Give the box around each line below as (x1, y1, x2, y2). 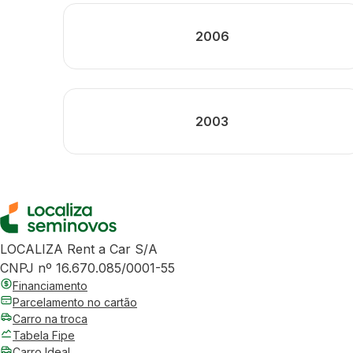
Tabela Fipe (13, 329, 75, 342)
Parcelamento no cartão (13, 295, 137, 309)
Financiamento (13, 279, 87, 292)
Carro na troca (13, 312, 87, 325)
